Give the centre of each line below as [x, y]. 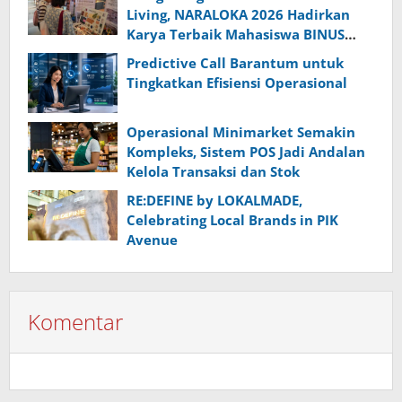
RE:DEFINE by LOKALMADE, [214, 200]
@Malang [157, 54]
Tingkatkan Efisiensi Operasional [237, 83]
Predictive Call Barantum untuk [235, 63]
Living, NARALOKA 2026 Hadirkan [238, 15]
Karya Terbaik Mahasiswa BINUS [236, 35]
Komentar [75, 321]
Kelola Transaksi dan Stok [213, 171]
